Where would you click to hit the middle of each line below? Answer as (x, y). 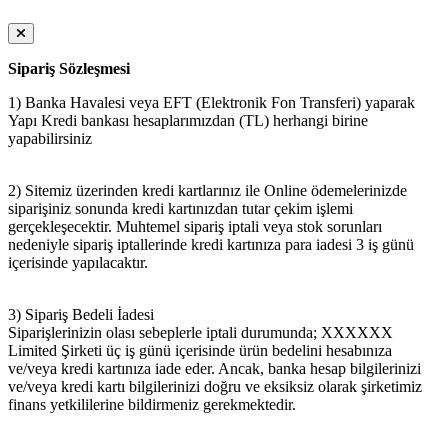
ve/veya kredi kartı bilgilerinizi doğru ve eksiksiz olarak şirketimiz (215, 386)
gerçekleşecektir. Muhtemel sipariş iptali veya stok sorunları (195, 226)
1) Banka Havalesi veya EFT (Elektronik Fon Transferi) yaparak (211, 102)
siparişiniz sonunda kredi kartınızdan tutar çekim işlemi (180, 208)
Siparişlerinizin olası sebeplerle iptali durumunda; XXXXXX (200, 332)
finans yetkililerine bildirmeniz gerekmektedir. (154, 404)
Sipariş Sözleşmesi (69, 68)
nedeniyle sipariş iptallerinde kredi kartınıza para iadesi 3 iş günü (211, 244)
